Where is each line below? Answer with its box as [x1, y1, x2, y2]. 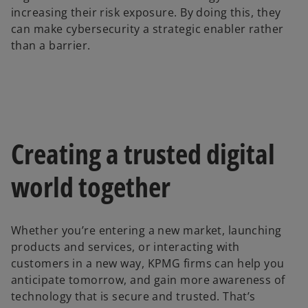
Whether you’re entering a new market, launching [11, 223, 282, 239]
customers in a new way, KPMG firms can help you [11, 256, 285, 272]
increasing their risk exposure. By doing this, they [11, 4, 281, 20]
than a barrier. [11, 37, 94, 53]
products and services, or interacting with [11, 239, 240, 255]
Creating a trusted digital [11, 135, 275, 173]
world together [11, 168, 170, 206]
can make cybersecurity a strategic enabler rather [11, 21, 284, 36]
